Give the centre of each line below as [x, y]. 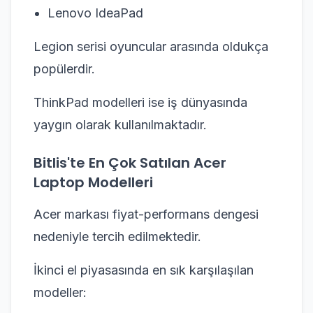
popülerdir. [64, 68]
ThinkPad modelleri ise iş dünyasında [140, 102]
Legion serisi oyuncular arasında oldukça [151, 46]
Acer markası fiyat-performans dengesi [146, 214]
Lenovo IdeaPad [95, 13]
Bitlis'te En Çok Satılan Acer [130, 162]
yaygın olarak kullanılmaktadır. [120, 124]
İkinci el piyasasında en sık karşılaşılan [144, 270]
